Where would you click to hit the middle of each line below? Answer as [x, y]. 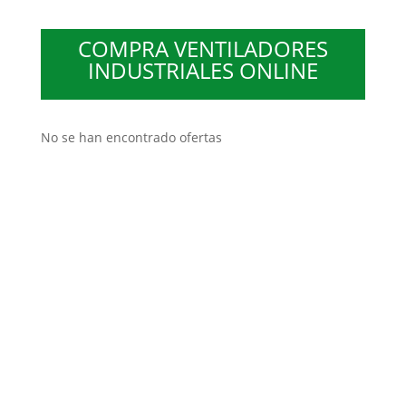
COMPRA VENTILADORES [203, 48]
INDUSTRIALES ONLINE [203, 70]
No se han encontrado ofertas [131, 137]
